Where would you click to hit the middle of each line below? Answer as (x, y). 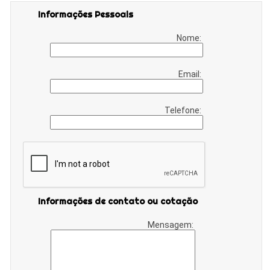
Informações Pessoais (86, 14)
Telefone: (184, 110)
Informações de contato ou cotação (118, 201)
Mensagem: (172, 224)
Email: (191, 74)
